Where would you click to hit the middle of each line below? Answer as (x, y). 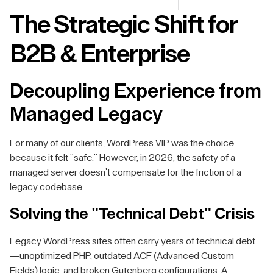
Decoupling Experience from (136, 91)
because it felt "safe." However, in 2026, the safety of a (122, 158)
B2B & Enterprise (100, 54)
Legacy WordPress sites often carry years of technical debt (133, 241)
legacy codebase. (47, 187)
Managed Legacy (86, 115)
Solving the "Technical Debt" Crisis (132, 214)
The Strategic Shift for (123, 25)
